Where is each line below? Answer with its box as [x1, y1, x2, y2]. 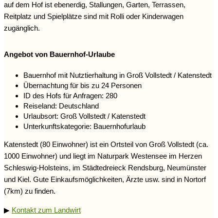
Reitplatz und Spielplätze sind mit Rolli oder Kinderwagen [4, 12, 183, 21]
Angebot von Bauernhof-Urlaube [4, 50, 115, 59]
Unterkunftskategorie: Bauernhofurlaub [23, 122, 145, 131]
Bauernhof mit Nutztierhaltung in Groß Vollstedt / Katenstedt [23, 71, 212, 80]
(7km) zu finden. [4, 187, 55, 196]
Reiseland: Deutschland [23, 102, 99, 110]
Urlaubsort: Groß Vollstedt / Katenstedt [23, 112, 145, 121]
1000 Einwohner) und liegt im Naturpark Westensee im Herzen [4, 152, 202, 161]
